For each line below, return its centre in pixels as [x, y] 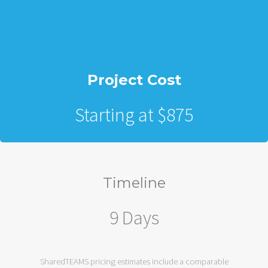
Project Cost [134, 80]
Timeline [134, 183]
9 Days [134, 218]
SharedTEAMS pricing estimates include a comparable [134, 261]
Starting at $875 [134, 115]
